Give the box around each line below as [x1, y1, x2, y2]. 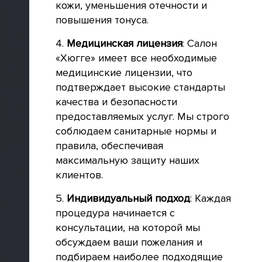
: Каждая [190, 192, 231, 205]
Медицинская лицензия [67, 37, 182, 50]
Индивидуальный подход [67, 192, 190, 205]
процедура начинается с [56, 206, 175, 219]
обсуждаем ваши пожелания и [56, 236, 202, 249]
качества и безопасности [56, 95, 177, 108]
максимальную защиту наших [56, 154, 199, 167]
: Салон [182, 37, 217, 50]
